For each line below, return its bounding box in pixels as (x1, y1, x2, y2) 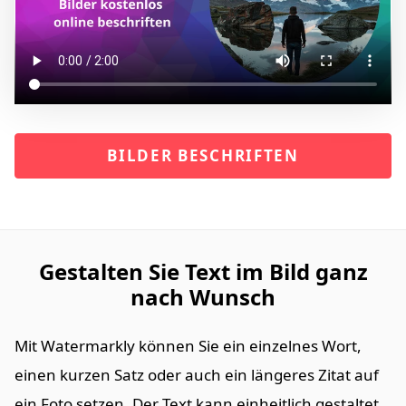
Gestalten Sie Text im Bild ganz (38, 256, 368, 287)
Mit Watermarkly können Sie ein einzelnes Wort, (14, 335, 362, 357)
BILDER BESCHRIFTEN (107, 145, 299, 167)
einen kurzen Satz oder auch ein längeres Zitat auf (14, 364, 379, 386)
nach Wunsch (130, 282, 275, 313)
